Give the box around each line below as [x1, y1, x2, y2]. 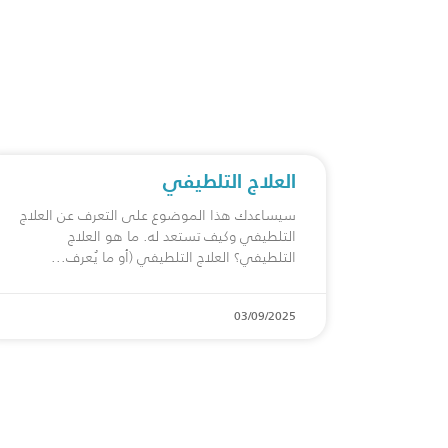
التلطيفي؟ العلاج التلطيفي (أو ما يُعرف [66, 246, 296, 268]
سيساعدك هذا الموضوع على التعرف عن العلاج [20, 204, 296, 226]
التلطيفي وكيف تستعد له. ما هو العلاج [68, 225, 296, 247]
